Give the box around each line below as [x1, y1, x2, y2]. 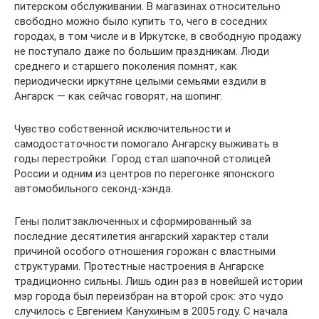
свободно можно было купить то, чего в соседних [14, 15, 267, 28]
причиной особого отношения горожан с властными [14, 245, 276, 258]
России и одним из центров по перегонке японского [14, 167, 275, 181]
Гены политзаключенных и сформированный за [14, 215, 251, 229]
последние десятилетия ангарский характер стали [14, 230, 268, 244]
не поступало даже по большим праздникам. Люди [14, 45, 269, 58]
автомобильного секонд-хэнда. [14, 182, 173, 196]
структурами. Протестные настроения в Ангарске [14, 260, 264, 273]
